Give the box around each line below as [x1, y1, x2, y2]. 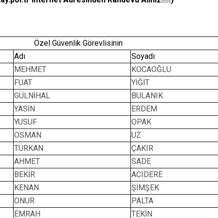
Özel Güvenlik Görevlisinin [34, 38, 123, 48]
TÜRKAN [14, 144, 43, 153]
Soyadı [131, 52, 155, 61]
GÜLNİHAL [14, 91, 50, 100]
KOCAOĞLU [131, 65, 171, 74]
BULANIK [131, 91, 163, 100]
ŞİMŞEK [131, 183, 159, 192]
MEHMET [14, 65, 48, 74]
